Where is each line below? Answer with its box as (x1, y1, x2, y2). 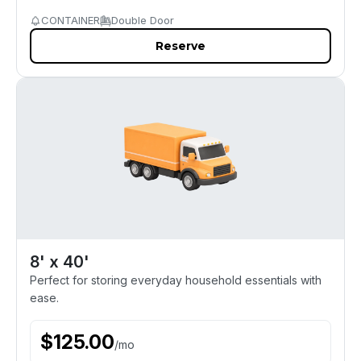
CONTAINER (41, 14, 100, 27)
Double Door (111, 14, 174, 27)
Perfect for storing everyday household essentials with (30, 273, 322, 287)
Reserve (156, 39, 205, 53)
